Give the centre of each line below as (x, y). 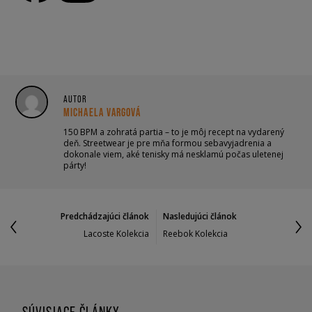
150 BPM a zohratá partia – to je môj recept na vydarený (174, 132)
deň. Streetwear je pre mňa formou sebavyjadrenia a (167, 143)
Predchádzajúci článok (104, 216)
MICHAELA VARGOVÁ (102, 112)
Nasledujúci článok (200, 216)
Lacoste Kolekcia (116, 233)
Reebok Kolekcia (196, 233)
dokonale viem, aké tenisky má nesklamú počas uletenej (173, 154)
